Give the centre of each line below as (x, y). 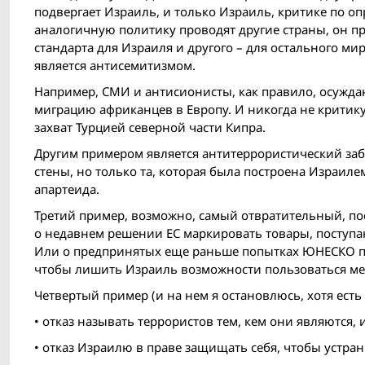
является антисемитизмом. (115, 66)
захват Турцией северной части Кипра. (150, 128)
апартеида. (67, 189)
